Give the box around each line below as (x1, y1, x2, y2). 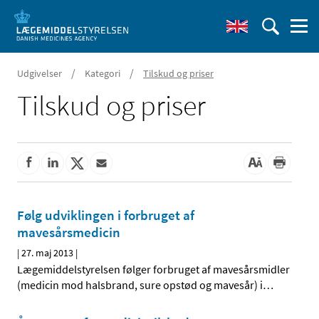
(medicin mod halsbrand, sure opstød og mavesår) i (17, 278, 263, 293)
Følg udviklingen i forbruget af (17, 206, 194, 224)
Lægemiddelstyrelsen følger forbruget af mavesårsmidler (17, 262, 290, 277)
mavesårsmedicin (17, 224, 120, 241)
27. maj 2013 (21, 246, 73, 260)
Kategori (85, 67, 120, 80)
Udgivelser (17, 67, 62, 80)
